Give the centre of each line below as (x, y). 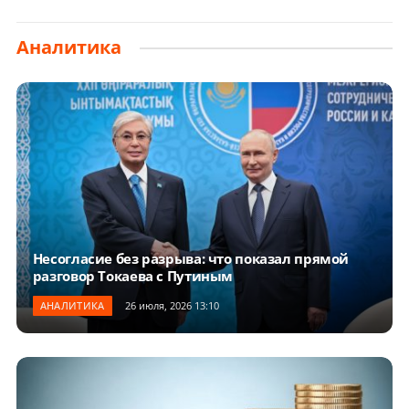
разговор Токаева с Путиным (133, 276)
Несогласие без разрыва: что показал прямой (191, 259)
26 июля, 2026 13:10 (172, 306)
